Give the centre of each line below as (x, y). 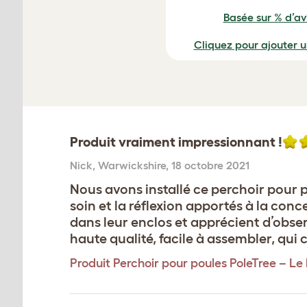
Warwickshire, (135, 165)
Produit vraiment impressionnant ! (176, 142)
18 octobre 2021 (210, 165)
